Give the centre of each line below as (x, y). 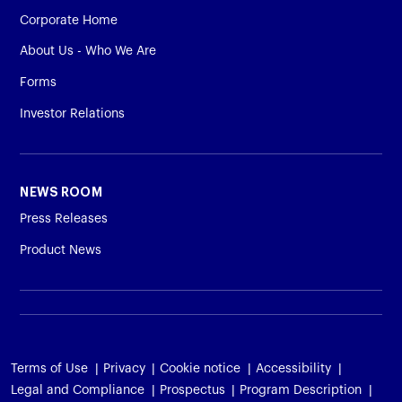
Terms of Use (49, 368)
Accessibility (293, 368)
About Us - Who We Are (88, 52)
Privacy (124, 368)
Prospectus (192, 390)
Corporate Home (69, 20)
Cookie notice (201, 368)
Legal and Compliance (78, 390)
